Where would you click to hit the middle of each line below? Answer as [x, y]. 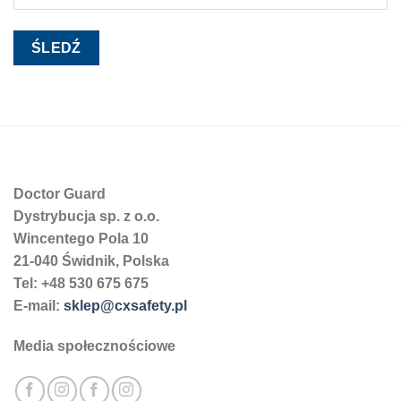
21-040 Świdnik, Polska [91, 260]
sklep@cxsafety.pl [125, 305]
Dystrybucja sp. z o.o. [86, 216]
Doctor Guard [60, 193]
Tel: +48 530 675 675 [81, 283]
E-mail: [38, 305]
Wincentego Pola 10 [81, 238]
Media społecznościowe [94, 346]
